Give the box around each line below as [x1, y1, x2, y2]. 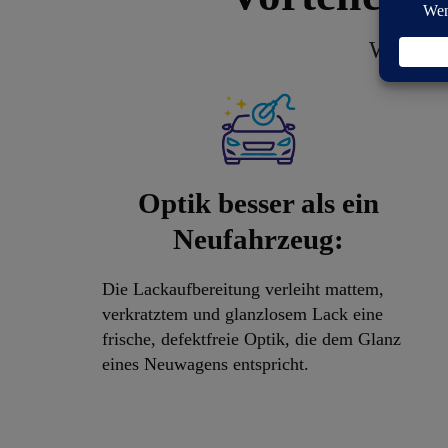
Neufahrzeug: [173, 223, 345, 256]
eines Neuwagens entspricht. [102, 354, 309, 375]
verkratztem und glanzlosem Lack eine [102, 304, 383, 325]
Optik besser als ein [138, 187, 380, 220]
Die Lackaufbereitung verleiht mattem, [102, 279, 384, 300]
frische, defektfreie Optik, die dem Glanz [102, 329, 401, 350]
